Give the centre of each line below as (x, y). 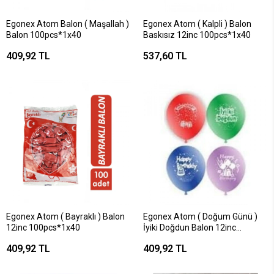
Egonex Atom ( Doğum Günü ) (200, 217)
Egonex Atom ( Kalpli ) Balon (197, 24)
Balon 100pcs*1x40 (44, 35)
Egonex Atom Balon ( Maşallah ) (68, 24)
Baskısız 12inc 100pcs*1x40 (197, 35)
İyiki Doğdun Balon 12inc (190, 228)
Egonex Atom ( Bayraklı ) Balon (65, 217)
